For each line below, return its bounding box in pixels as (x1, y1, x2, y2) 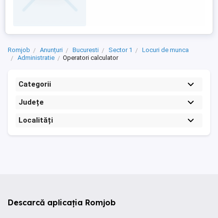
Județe (18, 98, 44, 107)
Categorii (18, 80, 51, 89)
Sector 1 (109, 46, 132, 54)
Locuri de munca (142, 46, 189, 54)
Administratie (18, 54, 54, 61)
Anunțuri (40, 46, 63, 54)
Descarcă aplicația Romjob (8, 198, 116, 207)
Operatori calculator (63, 54, 118, 61)
